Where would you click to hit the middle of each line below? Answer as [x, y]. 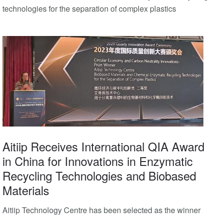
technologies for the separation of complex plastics [89, 9]
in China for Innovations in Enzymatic [98, 161]
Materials [26, 190]
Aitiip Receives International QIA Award [103, 146]
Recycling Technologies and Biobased [99, 176]
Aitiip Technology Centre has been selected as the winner [101, 210]
